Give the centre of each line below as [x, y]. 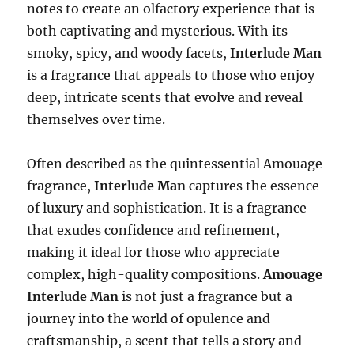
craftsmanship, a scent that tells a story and [165, 341]
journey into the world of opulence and [149, 319]
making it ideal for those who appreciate [154, 252]
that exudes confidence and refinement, [154, 230]
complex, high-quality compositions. [145, 275]
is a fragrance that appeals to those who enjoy [171, 75]
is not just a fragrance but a [206, 297]
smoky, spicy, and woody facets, [129, 53]
